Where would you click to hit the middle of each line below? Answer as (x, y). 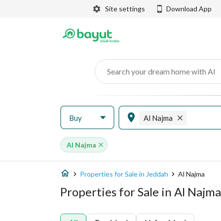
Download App (189, 9)
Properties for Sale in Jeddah (124, 174)
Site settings (125, 9)
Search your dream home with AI (161, 71)
